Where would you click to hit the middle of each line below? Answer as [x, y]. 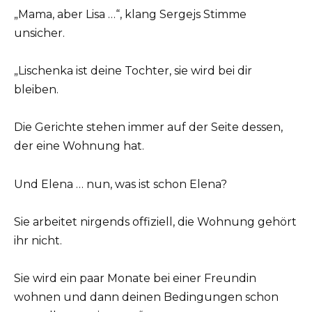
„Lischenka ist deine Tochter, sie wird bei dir [133, 71]
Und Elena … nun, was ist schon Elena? [120, 184]
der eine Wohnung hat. [79, 146]
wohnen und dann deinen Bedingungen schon [146, 297]
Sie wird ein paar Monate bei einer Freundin [135, 278]
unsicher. [39, 33]
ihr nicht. [38, 240]
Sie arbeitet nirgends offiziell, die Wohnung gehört [155, 221]
